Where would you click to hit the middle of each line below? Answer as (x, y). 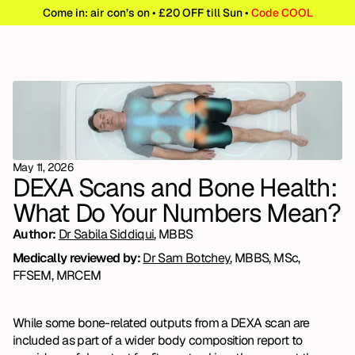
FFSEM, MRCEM (57, 275)
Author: (36, 234)
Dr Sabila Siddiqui (106, 234)
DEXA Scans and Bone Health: (175, 187)
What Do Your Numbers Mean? (177, 213)
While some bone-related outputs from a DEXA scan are (161, 323)
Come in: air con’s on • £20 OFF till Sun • (147, 13)
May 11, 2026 (43, 167)
